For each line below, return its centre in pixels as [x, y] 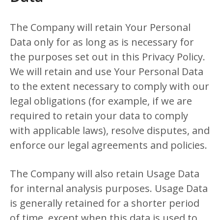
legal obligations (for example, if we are [101, 101]
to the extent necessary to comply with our [110, 86]
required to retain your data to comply [99, 116]
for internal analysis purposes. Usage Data [109, 188]
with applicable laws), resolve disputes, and [110, 130]
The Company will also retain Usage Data [105, 174]
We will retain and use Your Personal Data [107, 71]
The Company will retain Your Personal [100, 27]
